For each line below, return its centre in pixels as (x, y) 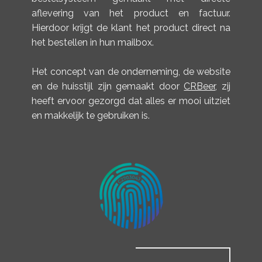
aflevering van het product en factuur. (131, 13)
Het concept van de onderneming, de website (131, 72)
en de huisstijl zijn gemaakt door (108, 86)
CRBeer (200, 86)
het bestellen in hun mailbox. (93, 42)
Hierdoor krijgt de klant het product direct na (131, 28)
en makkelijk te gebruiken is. (91, 116)
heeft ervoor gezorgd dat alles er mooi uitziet (131, 101)
